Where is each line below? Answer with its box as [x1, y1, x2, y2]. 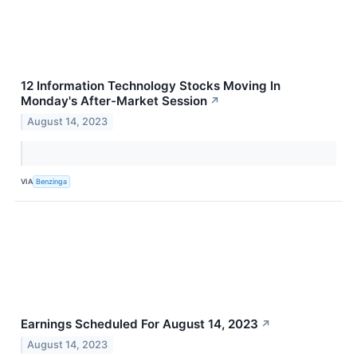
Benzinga [36, 177, 68, 186]
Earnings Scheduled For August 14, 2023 [21, 316, 258, 331]
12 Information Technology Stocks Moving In [21, 77, 280, 93]
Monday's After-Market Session [21, 92, 207, 108]
